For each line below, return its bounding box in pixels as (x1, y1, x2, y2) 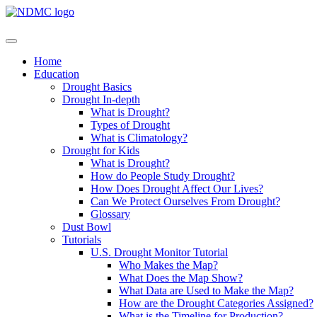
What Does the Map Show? (119, 272, 243, 284)
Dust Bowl (62, 221, 111, 233)
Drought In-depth (62, 93, 140, 105)
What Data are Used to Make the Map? (119, 284, 294, 296)
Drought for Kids (62, 144, 139, 156)
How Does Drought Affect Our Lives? (91, 183, 263, 195)
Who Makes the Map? (119, 259, 218, 271)
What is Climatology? (91, 132, 188, 144)
